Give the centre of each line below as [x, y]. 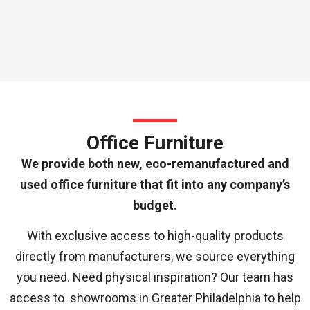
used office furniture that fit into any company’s [155, 184]
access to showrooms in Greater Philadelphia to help [155, 298]
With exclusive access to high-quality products [155, 236]
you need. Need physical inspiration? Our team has [155, 277]
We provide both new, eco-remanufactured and [155, 163]
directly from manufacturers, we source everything [155, 257]
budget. [155, 205]
